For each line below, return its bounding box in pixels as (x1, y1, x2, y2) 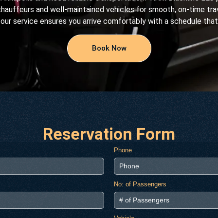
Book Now (91, 43, 127, 53)
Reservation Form (43, 124, 175, 144)
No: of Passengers (114, 180, 166, 188)
